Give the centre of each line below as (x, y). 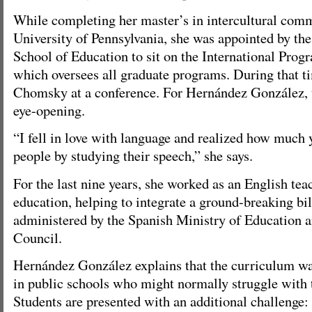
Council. (38, 237)
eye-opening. (49, 110)
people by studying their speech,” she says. (133, 156)
